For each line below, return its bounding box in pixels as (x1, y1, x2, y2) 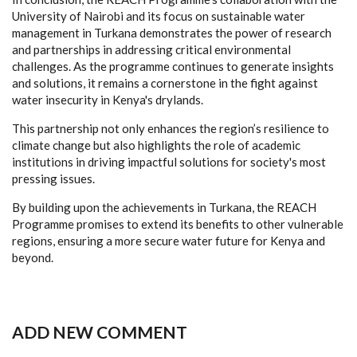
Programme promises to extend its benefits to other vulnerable (12, 216, 343, 231)
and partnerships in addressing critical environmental (12, 41, 291, 57)
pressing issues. (12, 171, 95, 186)
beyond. (12, 249, 53, 265)
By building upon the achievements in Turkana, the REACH (12, 199, 316, 214)
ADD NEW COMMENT (12, 321, 187, 342)
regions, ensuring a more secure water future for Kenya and (12, 233, 325, 248)
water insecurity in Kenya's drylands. (12, 92, 203, 107)
